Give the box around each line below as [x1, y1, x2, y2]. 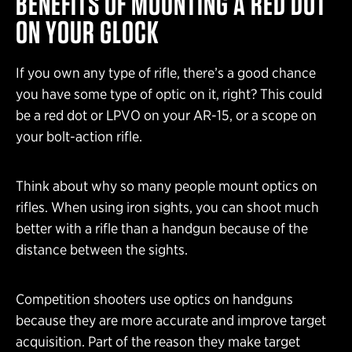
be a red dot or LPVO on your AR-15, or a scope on [16, 107, 317, 124]
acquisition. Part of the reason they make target [16, 333, 300, 350]
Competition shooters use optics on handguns [16, 291, 293, 308]
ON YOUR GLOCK [16, 13, 159, 52]
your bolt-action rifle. [16, 128, 142, 145]
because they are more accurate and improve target [16, 312, 326, 329]
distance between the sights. [16, 241, 188, 258]
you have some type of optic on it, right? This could [16, 86, 322, 103]
